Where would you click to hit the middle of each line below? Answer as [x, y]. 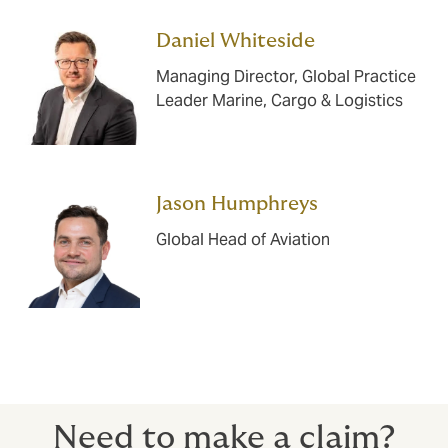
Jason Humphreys [237, 204]
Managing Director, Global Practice [286, 77]
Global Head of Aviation [243, 240]
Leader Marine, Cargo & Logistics [279, 101]
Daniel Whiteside [235, 41]
